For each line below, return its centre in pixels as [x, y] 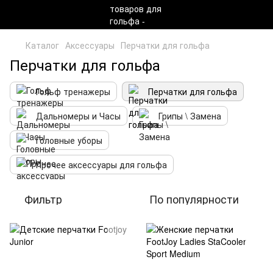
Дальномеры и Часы [78, 116]
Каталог [42, 45]
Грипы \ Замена [190, 116]
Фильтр [43, 199]
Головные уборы [69, 140]
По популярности [194, 199]
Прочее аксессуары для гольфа [101, 165]
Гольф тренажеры [73, 91]
